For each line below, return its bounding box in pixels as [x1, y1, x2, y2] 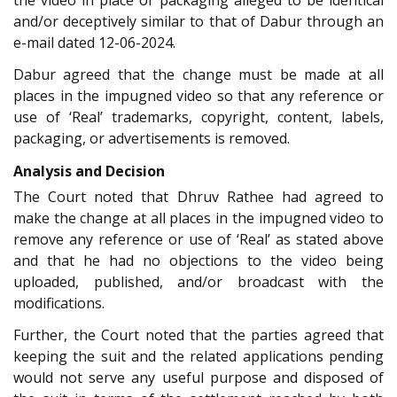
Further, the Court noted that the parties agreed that [13, 325, 384, 346]
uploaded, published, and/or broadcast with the [13, 271, 384, 292]
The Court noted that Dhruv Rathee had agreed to [13, 186, 384, 206]
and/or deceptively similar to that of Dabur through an [13, 11, 384, 31]
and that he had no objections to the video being [13, 250, 384, 270]
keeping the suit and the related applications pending [13, 346, 384, 367]
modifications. [13, 292, 105, 313]
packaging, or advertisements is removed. [13, 128, 290, 149]
